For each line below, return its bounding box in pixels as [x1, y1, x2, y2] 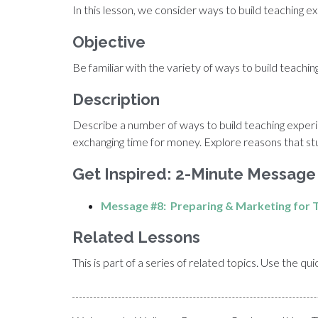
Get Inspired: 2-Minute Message [72, 165, 316, 184]
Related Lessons [72, 228, 200, 247]
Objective [72, 33, 146, 52]
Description [72, 90, 160, 109]
